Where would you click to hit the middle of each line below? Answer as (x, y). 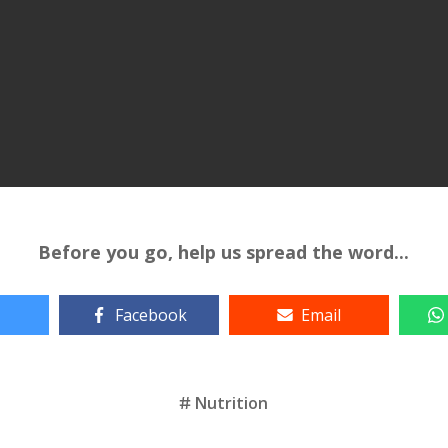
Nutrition (232, 403)
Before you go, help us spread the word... (224, 252)
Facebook (150, 315)
